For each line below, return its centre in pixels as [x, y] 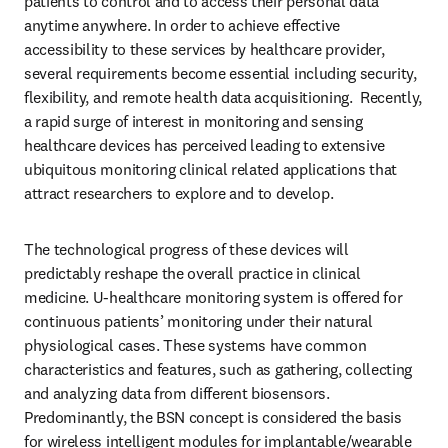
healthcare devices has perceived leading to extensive [205, 145]
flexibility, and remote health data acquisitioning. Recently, [223, 97]
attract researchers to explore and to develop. [180, 193]
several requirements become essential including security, [220, 73]
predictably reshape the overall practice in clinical [192, 273]
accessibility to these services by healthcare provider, [204, 49]
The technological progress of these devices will [186, 249]
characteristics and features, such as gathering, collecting [218, 369]
